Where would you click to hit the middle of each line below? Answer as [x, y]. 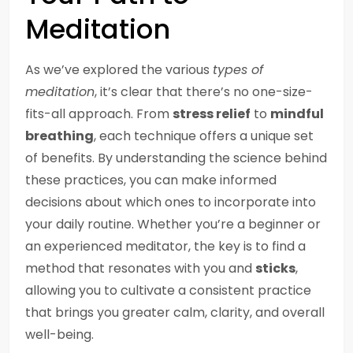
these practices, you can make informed [151, 180]
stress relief [212, 114]
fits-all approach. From [99, 114]
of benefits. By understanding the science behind [176, 158]
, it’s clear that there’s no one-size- [204, 92]
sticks [275, 268]
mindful [297, 114]
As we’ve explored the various [119, 70]
